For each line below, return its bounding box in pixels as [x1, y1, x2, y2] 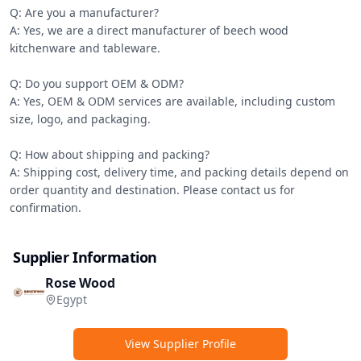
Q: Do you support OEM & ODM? [10, 76, 184, 91]
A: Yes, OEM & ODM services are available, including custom [10, 93, 335, 109]
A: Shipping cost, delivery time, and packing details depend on [10, 164, 349, 180]
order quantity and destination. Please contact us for [10, 182, 295, 197]
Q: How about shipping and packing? [10, 147, 210, 162]
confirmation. [10, 200, 81, 215]
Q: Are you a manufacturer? [10, 5, 159, 20]
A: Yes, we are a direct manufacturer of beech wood [10, 23, 288, 38]
